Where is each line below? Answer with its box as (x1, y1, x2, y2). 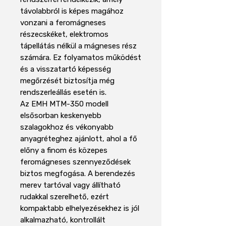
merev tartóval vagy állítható (20, 180, 121, 190)
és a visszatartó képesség (20, 64, 111, 74)
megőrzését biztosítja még (20, 76, 115, 85)
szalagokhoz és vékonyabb (20, 122, 114, 132)
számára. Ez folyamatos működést (20, 52, 141, 62)
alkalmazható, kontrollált (20, 215, 105, 224)
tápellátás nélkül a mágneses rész (20, 41, 137, 50)
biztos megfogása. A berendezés (20, 168, 135, 178)
